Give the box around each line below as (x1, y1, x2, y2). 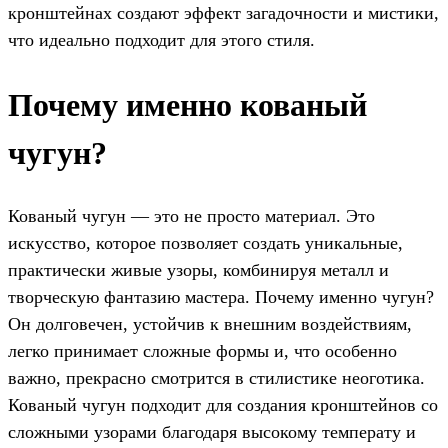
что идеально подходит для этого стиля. (8, 30, 315, 51)
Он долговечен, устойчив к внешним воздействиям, (8, 314, 412, 335)
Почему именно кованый (8, 86, 367, 123)
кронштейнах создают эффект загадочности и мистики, (8, 3, 439, 24)
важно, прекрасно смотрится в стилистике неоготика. (8, 368, 425, 389)
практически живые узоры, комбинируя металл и (8, 260, 389, 281)
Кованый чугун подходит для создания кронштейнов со (8, 395, 438, 416)
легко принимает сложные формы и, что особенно (8, 341, 397, 362)
